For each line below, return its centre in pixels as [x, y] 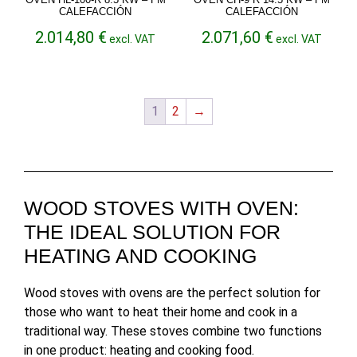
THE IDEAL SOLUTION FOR [152, 231]
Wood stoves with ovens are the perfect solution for [172, 292]
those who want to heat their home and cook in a [161, 312]
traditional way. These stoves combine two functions [173, 331]
